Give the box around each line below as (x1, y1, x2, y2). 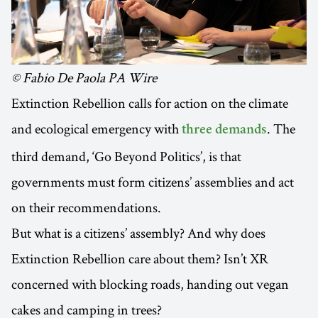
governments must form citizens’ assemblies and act (11, 172, 294, 192)
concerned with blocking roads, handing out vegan (11, 275, 289, 294)
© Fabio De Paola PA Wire (11, 68, 157, 87)
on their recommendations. (11, 198, 161, 217)
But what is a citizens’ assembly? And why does (11, 224, 265, 243)
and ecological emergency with (11, 119, 182, 138)
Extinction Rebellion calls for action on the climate (11, 94, 288, 113)
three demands (182, 124, 267, 138)
